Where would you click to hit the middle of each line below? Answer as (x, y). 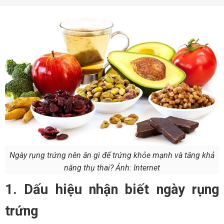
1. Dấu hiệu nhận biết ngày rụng (112, 189)
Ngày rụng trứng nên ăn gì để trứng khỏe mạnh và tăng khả (112, 155)
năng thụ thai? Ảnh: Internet (112, 167)
